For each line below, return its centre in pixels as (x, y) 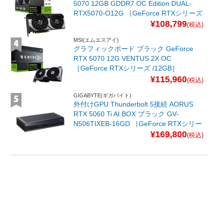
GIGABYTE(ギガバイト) (103, 95)
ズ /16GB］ (91, 133)
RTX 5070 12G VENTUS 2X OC (123, 59)
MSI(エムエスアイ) (96, 40)
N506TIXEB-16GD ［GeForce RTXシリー (138, 123)
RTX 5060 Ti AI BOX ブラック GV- (126, 114)
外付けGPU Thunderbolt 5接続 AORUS (134, 104)
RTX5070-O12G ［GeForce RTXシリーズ (138, 13)
